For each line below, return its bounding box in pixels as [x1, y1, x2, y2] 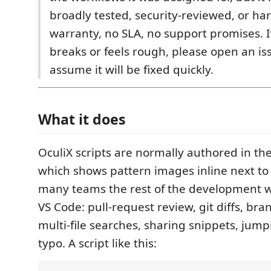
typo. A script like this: [38, 235, 157, 251]
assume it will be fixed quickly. [50, 62, 214, 77]
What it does [38, 109, 126, 129]
